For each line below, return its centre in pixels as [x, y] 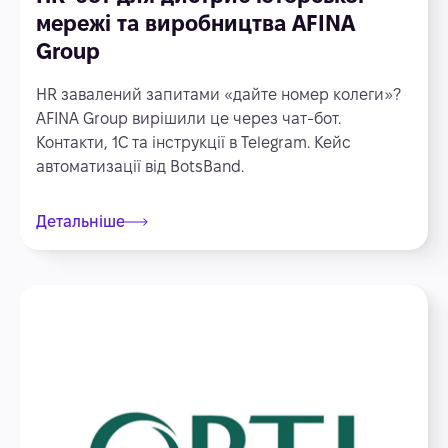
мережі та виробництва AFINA [195, 23]
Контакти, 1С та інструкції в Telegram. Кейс [193, 142]
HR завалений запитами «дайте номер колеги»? [218, 94]
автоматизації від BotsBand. [140, 166]
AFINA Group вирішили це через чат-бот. [188, 118]
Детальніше [80, 221]
